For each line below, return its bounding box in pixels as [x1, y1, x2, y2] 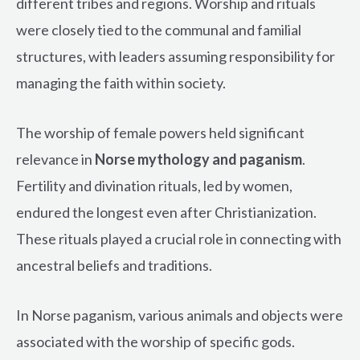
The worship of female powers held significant [16, 124, 305, 142]
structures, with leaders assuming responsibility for [16, 47, 335, 66]
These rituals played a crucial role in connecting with [16, 230, 342, 248]
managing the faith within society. [16, 74, 226, 92]
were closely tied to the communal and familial [16, 21, 301, 39]
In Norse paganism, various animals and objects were [16, 305, 343, 324]
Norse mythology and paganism [95, 150, 302, 169]
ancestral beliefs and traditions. [16, 256, 212, 275]
